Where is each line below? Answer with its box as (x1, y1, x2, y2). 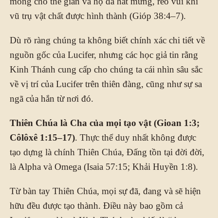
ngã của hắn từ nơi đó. (10, 93, 93, 104)
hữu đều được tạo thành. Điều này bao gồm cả (10, 200, 183, 211)
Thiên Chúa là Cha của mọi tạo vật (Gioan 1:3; (10, 117, 200, 128)
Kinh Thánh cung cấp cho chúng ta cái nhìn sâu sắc (10, 64, 202, 74)
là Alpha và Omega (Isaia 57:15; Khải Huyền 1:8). (10, 161, 198, 172)
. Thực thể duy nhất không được (75, 132, 196, 143)
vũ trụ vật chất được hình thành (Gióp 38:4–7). (10, 10, 186, 21)
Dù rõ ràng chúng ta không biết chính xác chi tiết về (10, 35, 205, 45)
